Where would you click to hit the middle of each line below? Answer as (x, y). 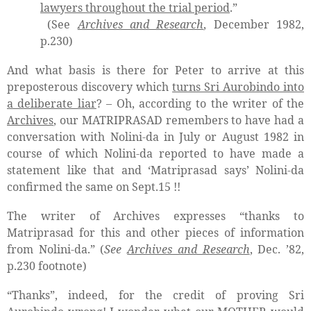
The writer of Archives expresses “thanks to (155, 216)
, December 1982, (254, 25)
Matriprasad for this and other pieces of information (155, 233)
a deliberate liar (52, 104)
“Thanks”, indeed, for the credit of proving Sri (155, 295)
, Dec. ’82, (277, 250)
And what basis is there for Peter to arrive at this (155, 70)
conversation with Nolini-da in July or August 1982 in (155, 137)
